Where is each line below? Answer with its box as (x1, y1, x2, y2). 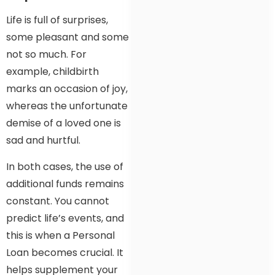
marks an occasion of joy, (6, 82, 128, 96)
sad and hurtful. (6, 133, 80, 148)
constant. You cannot (6, 193, 109, 208)
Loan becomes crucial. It (6, 245, 123, 260)
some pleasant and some (6, 30, 129, 45)
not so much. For (6, 47, 87, 62)
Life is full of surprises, (6, 13, 108, 28)
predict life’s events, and (6, 211, 124, 225)
